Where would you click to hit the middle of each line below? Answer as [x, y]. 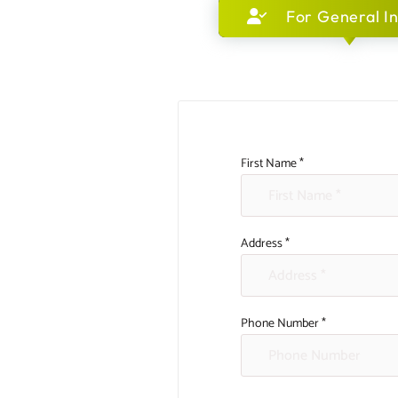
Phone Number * [283, 324]
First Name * [272, 164]
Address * [265, 244]
